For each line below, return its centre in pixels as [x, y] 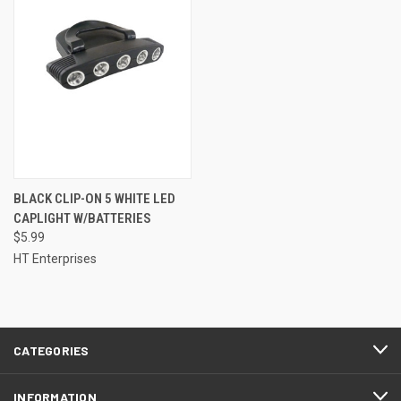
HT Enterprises [55, 258]
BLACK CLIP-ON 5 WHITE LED [94, 198]
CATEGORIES [51, 350]
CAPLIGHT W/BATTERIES [82, 218]
